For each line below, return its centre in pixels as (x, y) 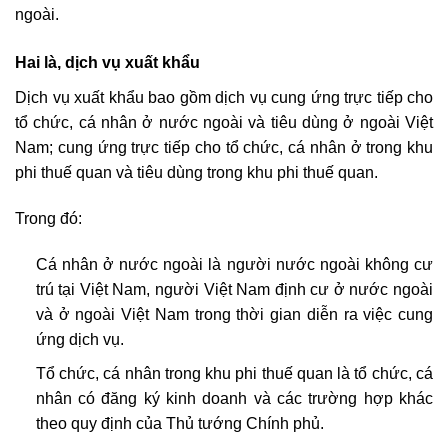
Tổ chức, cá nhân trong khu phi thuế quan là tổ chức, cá (234, 374)
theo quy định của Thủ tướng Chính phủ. (179, 424)
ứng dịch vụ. (79, 339)
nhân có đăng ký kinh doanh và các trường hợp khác (234, 399)
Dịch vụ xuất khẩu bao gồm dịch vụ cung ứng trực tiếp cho (224, 98)
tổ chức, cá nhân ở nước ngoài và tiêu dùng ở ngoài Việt (224, 123)
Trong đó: (50, 218)
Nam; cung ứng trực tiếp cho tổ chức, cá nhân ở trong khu (224, 148)
